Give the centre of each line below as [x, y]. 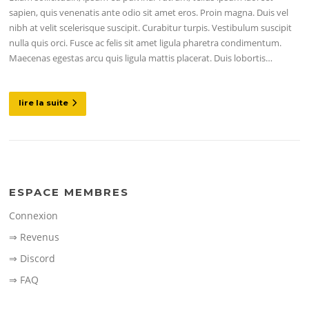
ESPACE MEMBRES [69, 192]
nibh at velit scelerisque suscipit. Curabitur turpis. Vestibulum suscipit [151, 28]
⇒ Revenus [34, 237]
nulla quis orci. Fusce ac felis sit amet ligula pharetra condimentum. [146, 43]
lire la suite [44, 103]
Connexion [34, 216]
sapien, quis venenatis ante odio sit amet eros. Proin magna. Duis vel [149, 13]
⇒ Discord [32, 259]
